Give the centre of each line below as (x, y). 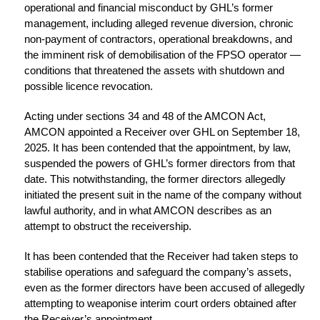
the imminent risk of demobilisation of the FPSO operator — (162, 55)
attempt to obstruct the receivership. (108, 226)
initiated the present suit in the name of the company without (163, 195)
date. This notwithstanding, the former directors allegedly (155, 179)
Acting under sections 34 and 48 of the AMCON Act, (145, 116)
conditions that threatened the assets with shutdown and (154, 71)
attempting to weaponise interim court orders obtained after (160, 304)
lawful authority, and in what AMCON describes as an (148, 211)
